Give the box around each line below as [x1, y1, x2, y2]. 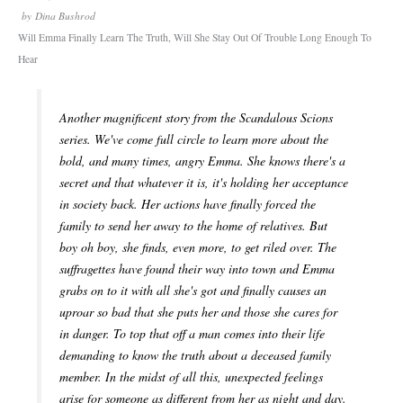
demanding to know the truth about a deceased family [59, 346, 331, 364]
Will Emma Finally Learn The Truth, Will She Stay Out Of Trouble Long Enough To [18, 31, 372, 45]
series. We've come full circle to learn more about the [59, 130, 328, 148]
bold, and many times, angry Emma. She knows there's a [59, 152, 345, 170]
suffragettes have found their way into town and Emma [59, 260, 335, 278]
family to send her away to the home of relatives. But [59, 217, 327, 235]
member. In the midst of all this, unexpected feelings [59, 368, 323, 386]
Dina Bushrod [35, 9, 95, 23]
